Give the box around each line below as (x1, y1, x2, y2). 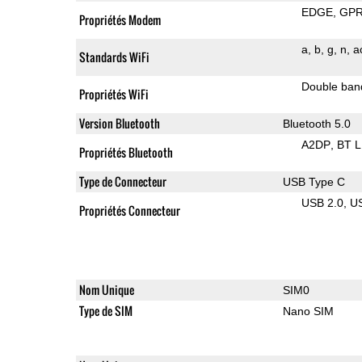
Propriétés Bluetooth (78, 143, 173, 161)
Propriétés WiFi (78, 85, 149, 103)
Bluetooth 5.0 (282, 116, 351, 130)
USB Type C (282, 175, 345, 188)
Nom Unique (78, 280, 134, 298)
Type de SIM (78, 301, 133, 319)
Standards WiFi (78, 48, 149, 65)
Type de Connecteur (78, 172, 166, 190)
